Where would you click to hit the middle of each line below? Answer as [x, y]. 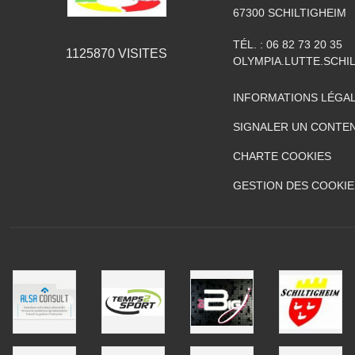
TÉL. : [250, 44]
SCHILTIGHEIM [307, 12]
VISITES [141, 54]
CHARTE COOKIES [282, 156]
